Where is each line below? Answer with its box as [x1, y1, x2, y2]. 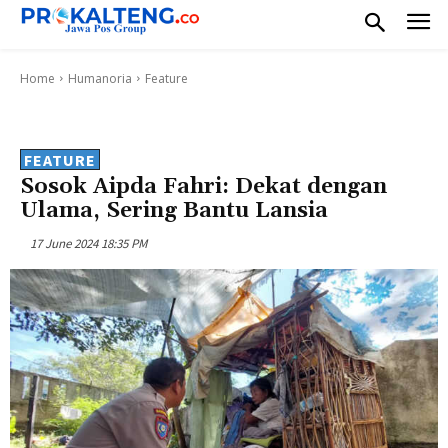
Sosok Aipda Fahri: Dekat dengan [20, 172, 387, 201]
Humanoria [68, 69, 132, 87]
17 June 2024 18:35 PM [30, 234, 147, 252]
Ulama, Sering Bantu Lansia [20, 196, 328, 225]
